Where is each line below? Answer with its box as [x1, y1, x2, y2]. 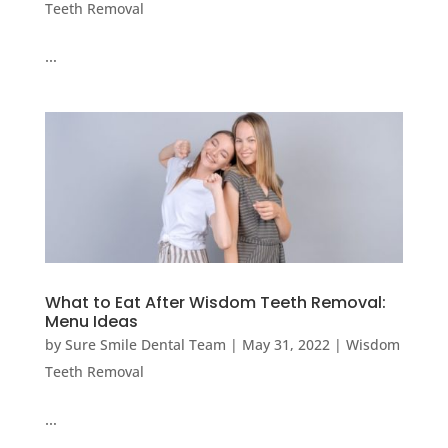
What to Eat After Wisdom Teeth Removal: [44, 291, 386, 315]
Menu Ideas [44, 310, 138, 334]
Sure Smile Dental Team [64, 335, 226, 355]
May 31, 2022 [241, 335, 330, 355]
